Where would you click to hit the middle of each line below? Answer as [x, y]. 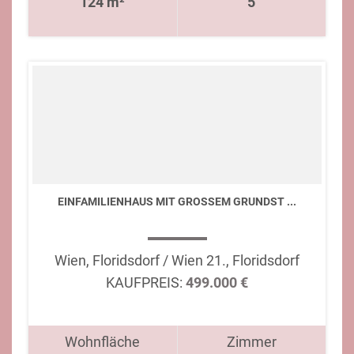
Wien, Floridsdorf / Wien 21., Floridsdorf [177, 260]
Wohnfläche [103, 342]
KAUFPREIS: [144, 282]
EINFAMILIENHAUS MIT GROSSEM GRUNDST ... [177, 201]
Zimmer [251, 342]
